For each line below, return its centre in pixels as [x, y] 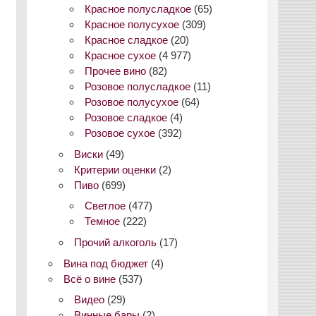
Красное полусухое [132, 25]
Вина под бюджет [106, 263]
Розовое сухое [120, 133]
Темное [103, 221]
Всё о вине [90, 279]
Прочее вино [116, 71]
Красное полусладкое [138, 9]
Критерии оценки [115, 169]
